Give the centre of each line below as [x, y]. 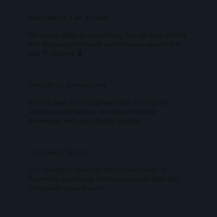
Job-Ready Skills [58, 152]
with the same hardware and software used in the [104, 44]
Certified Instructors [67, 85]
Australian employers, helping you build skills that [103, 178]
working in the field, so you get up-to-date [92, 111]
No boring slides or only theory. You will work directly [108, 35]
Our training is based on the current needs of [97, 169]
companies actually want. [67, 188]
